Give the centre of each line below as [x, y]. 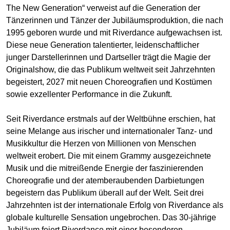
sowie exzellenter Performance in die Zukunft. [89, 94]
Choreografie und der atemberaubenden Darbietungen [105, 181]
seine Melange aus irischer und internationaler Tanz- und [109, 131]
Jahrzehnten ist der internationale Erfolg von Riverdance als [115, 205]
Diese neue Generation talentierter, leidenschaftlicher [103, 45]
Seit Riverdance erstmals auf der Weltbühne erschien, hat [111, 119]
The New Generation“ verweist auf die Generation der [103, 8]
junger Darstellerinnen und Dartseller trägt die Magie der [108, 57]
